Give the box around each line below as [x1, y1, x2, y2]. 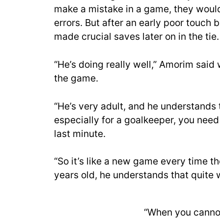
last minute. [54, 127, 106, 139]
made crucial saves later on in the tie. [54, 30, 219, 42]
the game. [54, 72, 98, 84]
